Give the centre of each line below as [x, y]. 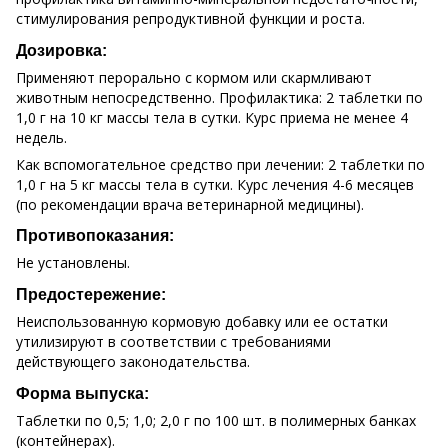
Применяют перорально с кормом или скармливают [194, 77]
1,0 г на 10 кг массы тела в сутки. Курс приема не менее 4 [212, 117]
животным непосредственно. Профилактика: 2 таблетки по [219, 97]
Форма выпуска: [82, 392]
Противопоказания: [95, 235]
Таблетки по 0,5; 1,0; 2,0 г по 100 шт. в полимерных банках [216, 420]
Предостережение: [91, 294]
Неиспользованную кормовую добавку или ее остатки [202, 322]
